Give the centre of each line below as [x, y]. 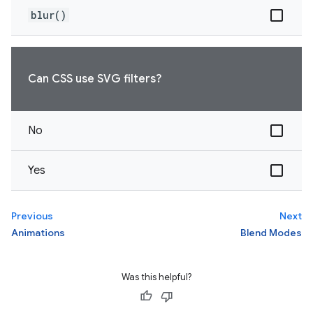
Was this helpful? [156, 277]
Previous [32, 216]
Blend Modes [271, 233]
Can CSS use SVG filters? [95, 79]
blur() [49, 15]
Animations [38, 233]
